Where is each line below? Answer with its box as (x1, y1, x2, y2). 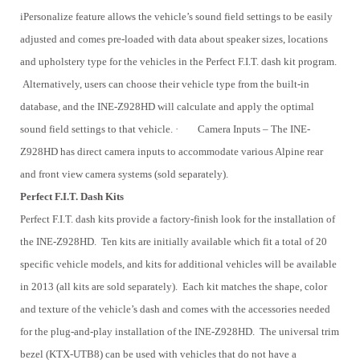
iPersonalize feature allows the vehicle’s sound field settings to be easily (20, 10, 333, 23)
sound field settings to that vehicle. (20, 123, 173, 136)
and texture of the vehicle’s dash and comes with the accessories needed (20, 303, 330, 316)
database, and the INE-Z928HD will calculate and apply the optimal (20, 100, 314, 113)
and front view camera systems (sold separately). (20, 168, 228, 181)
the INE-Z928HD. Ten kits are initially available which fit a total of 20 (20, 235, 327, 248)
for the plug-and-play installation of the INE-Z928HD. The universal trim (20, 325, 339, 338)
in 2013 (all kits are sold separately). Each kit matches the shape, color (20, 280, 327, 293)
